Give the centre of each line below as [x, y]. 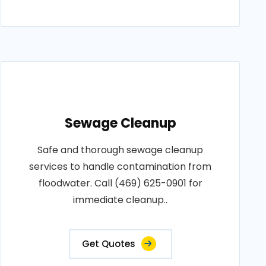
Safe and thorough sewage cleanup [121, 150]
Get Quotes [108, 244]
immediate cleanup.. [121, 200]
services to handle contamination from [121, 167]
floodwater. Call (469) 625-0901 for [120, 183]
